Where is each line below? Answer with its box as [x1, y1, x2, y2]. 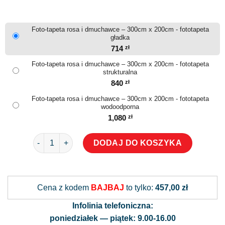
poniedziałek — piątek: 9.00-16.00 [49, 213, 176, 222]
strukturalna [103, 68, 137, 76]
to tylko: [124, 183, 155, 192]
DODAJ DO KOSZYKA [93, 138, 182, 147]
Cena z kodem [37, 183, 91, 192]
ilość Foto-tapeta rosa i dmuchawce [32, 134, 156, 142]
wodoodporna [101, 102, 139, 110]
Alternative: [113, 167, 152, 175]
